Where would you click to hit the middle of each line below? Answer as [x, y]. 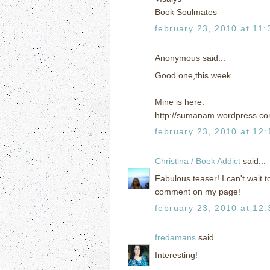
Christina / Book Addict [198, 161]
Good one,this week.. [195, 75]
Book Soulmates [186, 12]
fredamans [175, 237]
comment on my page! [198, 191]
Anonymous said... [190, 58]
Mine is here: [180, 102]
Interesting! [176, 255]
